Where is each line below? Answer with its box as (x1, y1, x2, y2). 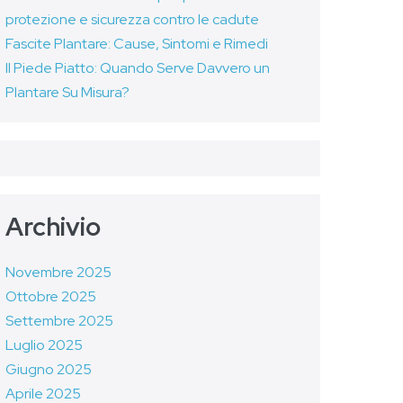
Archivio (4, 210, 101, 244)
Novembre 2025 (4, 263, 112, 282)
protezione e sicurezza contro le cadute (4, 10, 259, 29)
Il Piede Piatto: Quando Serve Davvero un (4, 58, 270, 77)
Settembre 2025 (4, 311, 113, 330)
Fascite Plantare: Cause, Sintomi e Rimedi (4, 34, 268, 53)
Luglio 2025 (4, 336, 83, 354)
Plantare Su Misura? (4, 83, 130, 102)
